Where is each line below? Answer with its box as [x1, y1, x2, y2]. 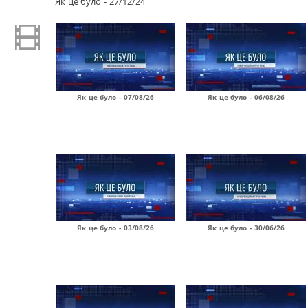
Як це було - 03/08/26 [77, 223, 154, 232]
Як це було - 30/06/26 [208, 223, 285, 232]
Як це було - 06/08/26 [208, 92, 285, 102]
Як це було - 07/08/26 [77, 92, 154, 102]
